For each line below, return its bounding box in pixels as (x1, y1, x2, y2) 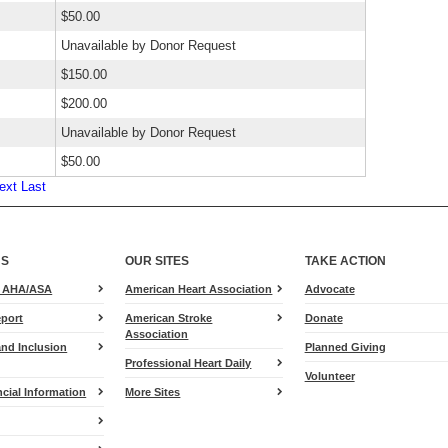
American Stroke (125, 312, 213, 324)
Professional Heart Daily (125, 357, 252, 369)
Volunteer (304, 370, 355, 382)
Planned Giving (304, 341, 386, 353)
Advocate (304, 283, 355, 295)
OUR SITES (125, 254, 190, 267)
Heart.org (353, 298, 403, 310)
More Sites (125, 386, 181, 398)
